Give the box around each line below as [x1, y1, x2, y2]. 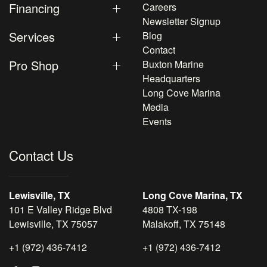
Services [9, 28, 55, 45]
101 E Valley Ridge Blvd [9, 203, 112, 216]
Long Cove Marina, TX [142, 188, 243, 202]
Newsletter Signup [142, 14, 221, 28]
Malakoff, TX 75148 [142, 217, 225, 231]
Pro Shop [9, 57, 58, 74]
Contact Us [9, 145, 73, 164]
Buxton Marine [142, 57, 204, 71]
